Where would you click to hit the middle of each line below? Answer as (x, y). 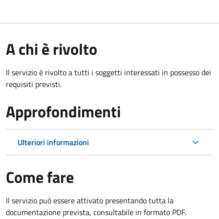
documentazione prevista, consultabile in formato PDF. (96, 212)
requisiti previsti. (34, 84)
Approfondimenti (63, 111)
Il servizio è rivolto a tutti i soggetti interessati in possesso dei (109, 72)
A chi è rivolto (52, 49)
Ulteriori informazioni (53, 142)
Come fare (40, 177)
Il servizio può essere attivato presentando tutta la (90, 200)
